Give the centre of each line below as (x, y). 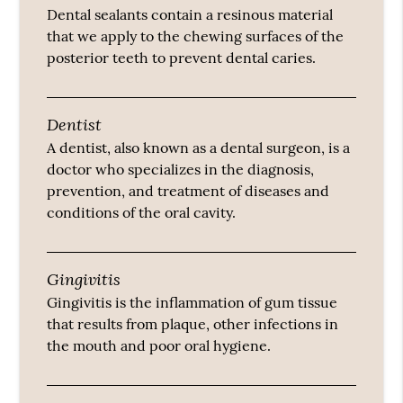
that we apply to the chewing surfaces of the (196, 36)
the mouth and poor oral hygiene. (159, 346)
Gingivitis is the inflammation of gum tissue (193, 303)
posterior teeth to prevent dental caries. (182, 58)
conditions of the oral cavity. (142, 213)
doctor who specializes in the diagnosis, (181, 170)
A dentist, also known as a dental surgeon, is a (199, 148)
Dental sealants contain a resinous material (190, 15)
